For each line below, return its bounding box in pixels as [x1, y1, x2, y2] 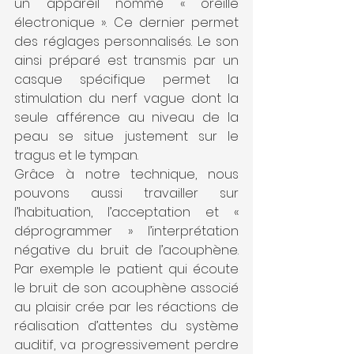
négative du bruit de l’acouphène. [14, 241, 239, 260]
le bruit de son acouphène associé [14, 279, 239, 298]
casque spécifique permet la [14, 70, 239, 89]
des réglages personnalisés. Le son [14, 32, 239, 51]
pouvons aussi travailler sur [14, 184, 239, 203]
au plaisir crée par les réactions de [14, 298, 239, 317]
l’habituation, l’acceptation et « [14, 203, 239, 222]
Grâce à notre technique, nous [14, 165, 239, 184]
